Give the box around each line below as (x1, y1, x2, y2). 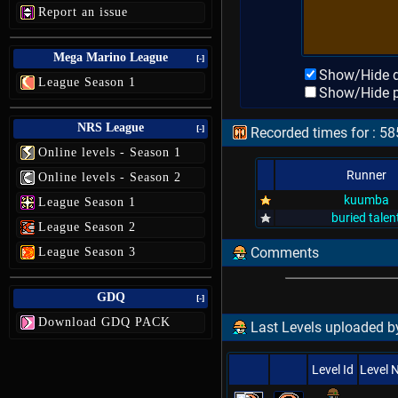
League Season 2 (38, 220, 136, 234)
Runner (346, 168, 386, 182)
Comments (247, 244, 319, 261)
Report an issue (38, 5, 128, 19)
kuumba (343, 193, 389, 207)
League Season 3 (38, 245, 136, 259)
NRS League (77, 121, 144, 134)
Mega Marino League (53, 51, 168, 64)
